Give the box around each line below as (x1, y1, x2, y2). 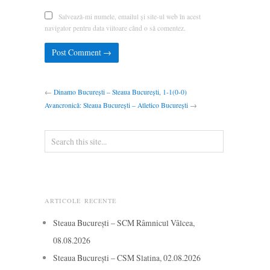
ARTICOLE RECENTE (45, 196, 116, 206)
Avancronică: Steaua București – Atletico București (45, 101, 188, 110)
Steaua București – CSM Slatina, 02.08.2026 (53, 252, 201, 264)
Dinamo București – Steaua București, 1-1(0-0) (54, 87, 187, 97)
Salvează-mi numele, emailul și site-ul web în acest (58, 11, 201, 21)
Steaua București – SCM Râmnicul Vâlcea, (53, 217, 195, 229)
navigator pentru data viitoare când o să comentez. (45, 23, 186, 33)
